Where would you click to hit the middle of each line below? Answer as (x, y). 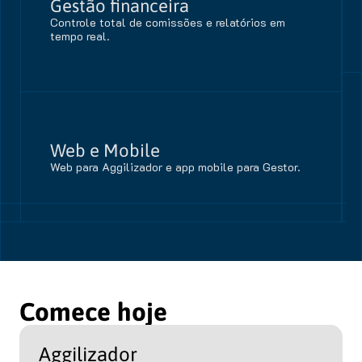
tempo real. (80, 36)
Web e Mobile (105, 150)
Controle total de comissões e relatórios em (168, 22)
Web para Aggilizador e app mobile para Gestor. (175, 167)
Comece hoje (93, 312)
